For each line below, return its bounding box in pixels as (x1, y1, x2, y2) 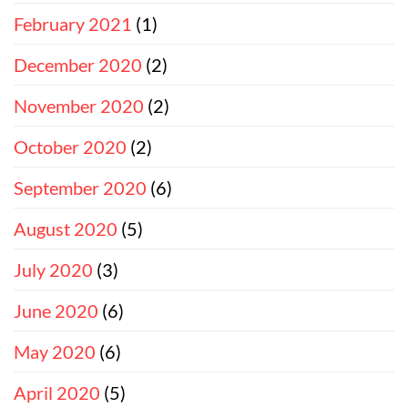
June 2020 (14, 299, 98, 321)
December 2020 (14, 53, 142, 76)
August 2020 (14, 217, 117, 240)
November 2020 (14, 94, 144, 117)
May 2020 (14, 340, 96, 362)
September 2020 (14, 176, 147, 199)
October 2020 (14, 135, 127, 158)
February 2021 (14, 12, 132, 35)
